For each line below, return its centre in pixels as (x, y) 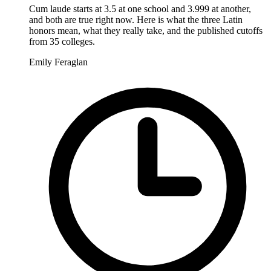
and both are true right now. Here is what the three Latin (136, 19)
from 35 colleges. (62, 41)
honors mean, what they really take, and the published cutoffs (146, 30)
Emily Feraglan (58, 62)
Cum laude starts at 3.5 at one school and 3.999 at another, (140, 8)
